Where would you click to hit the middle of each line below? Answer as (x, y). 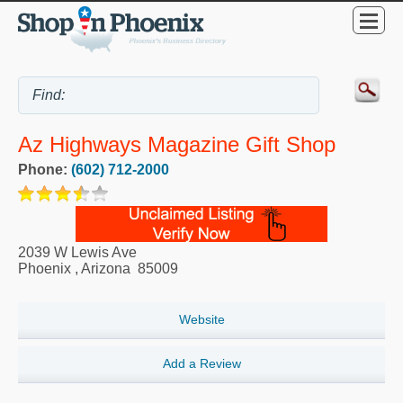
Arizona (106, 269)
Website (201, 320)
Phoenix (45, 269)
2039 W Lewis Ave (77, 253)
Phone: (45, 170)
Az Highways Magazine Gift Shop (177, 145)
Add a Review (201, 364)
